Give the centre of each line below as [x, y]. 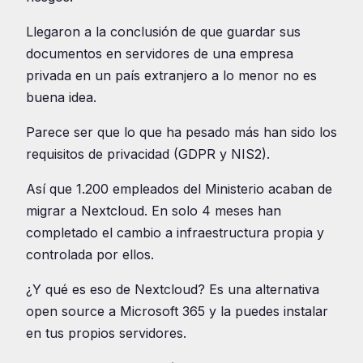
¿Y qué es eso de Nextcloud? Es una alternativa [173, 289]
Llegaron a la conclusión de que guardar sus [163, 31]
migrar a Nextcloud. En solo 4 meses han [154, 210]
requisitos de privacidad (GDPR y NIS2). [148, 154]
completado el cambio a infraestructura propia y [175, 232]
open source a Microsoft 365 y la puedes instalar [177, 311]
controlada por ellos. [90, 254]
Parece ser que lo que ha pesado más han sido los [181, 132]
